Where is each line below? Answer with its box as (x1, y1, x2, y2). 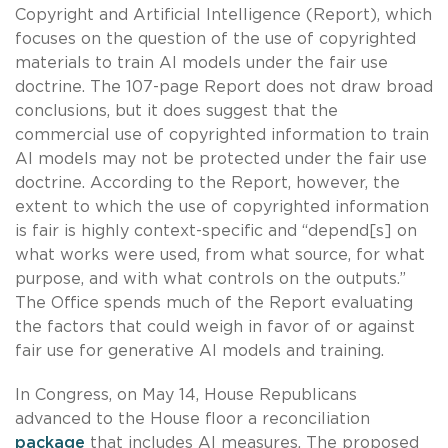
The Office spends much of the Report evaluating (15, 294, 413, 311)
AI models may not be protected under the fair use (15, 150, 427, 167)
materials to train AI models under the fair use (15, 54, 388, 71)
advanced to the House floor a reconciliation (15, 410, 370, 427)
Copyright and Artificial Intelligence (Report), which (15, 6, 432, 23)
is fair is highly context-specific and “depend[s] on (15, 222, 417, 239)
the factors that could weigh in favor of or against (15, 318, 415, 335)
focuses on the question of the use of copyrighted (15, 30, 416, 47)
